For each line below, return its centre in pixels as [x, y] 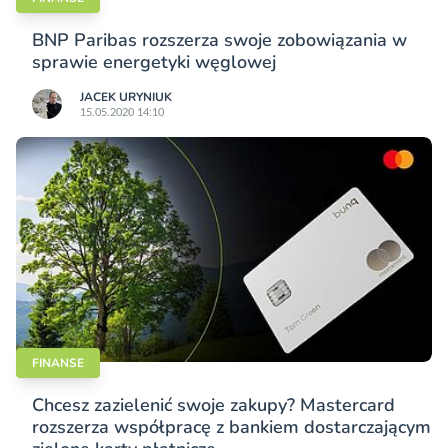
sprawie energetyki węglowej [154, 62]
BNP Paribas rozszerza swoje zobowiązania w [219, 40]
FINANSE [58, 363]
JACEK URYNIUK [126, 97]
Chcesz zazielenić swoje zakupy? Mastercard [213, 405]
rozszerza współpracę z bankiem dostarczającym [231, 427]
